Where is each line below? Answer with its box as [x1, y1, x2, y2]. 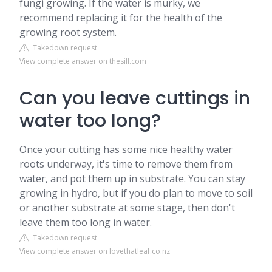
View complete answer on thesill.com [19, 56, 146, 66]
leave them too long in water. [19, 216, 152, 229]
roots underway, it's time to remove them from [19, 157, 233, 171]
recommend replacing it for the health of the [19, 11, 222, 24]
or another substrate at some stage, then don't [19, 201, 235, 214]
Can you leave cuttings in [19, 86, 250, 111]
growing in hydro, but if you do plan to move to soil [19, 186, 253, 200]
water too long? [19, 108, 161, 134]
